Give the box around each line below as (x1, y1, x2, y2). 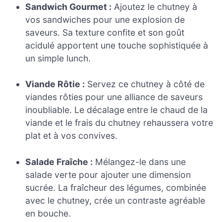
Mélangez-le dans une (93, 156, 186, 167)
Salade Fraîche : (25, 156, 93, 167)
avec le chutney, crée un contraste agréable (25, 195, 206, 206)
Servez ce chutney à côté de (85, 79, 205, 90)
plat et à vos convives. (25, 130, 118, 141)
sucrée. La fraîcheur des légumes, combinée (25, 182, 207, 193)
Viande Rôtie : (25, 79, 85, 90)
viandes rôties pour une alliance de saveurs (25, 92, 203, 103)
